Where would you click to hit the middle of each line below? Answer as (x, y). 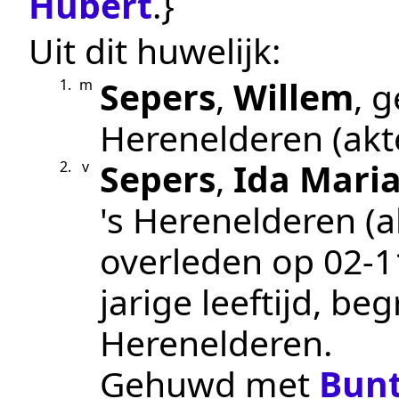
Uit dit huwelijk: (155, 51)
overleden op (212, 260)
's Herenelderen (228, 219)
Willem (293, 96)
